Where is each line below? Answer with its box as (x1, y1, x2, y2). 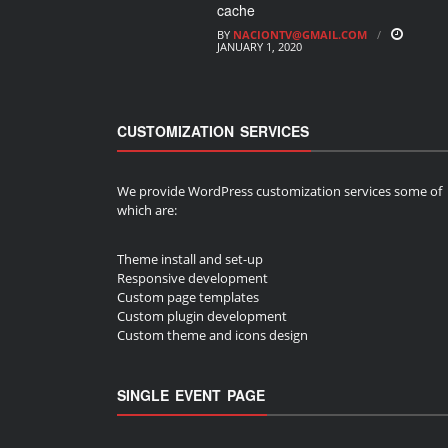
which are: (117, 201, 177, 220)
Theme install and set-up (117, 249, 263, 268)
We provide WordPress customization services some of (117, 182, 442, 201)
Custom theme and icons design (117, 325, 308, 344)
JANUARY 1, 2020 (217, 39, 302, 55)
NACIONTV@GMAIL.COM (233, 27, 367, 43)
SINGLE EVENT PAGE (117, 384, 265, 405)
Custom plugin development (117, 306, 287, 325)
